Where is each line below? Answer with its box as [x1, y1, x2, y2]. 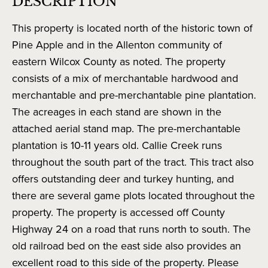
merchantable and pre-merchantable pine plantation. [12, 87, 256, 103]
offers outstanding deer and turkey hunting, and [12, 171, 234, 187]
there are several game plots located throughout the [12, 188, 255, 204]
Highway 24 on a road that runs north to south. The [12, 221, 251, 237]
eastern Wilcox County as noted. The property [12, 54, 226, 70]
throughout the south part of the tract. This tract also [12, 154, 254, 170]
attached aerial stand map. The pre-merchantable [12, 121, 240, 137]
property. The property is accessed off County [12, 205, 225, 221]
